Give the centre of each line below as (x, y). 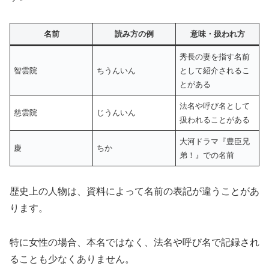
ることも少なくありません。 (72, 259)
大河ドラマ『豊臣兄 (215, 141)
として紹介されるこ (215, 70)
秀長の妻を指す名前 (215, 56)
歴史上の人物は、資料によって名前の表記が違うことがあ (134, 192)
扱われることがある (215, 119)
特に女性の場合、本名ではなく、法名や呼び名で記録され (134, 243)
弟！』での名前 (207, 155)
